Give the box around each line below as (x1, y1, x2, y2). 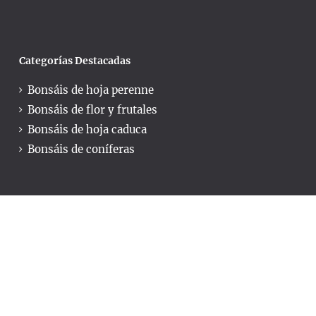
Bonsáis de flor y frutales (28, 102, 157, 116)
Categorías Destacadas (19, 54, 130, 68)
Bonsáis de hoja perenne (28, 83, 154, 97)
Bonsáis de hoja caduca (28, 122, 147, 136)
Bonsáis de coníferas (28, 142, 135, 156)
